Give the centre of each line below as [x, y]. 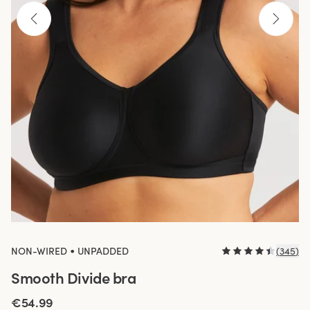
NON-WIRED [39, 251]
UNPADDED [103, 251]
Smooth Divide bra [74, 278]
